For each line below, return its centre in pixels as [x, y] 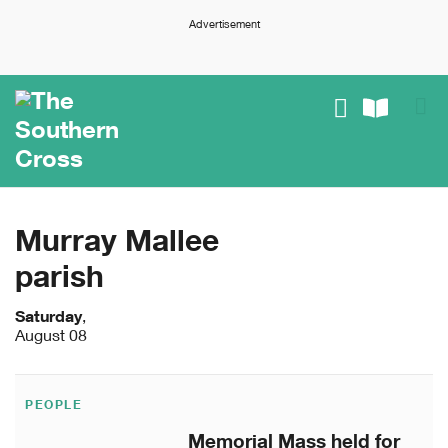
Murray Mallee [117, 245]
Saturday [48, 319]
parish [59, 281]
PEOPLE [53, 406]
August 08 [51, 338]
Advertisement [224, 25]
